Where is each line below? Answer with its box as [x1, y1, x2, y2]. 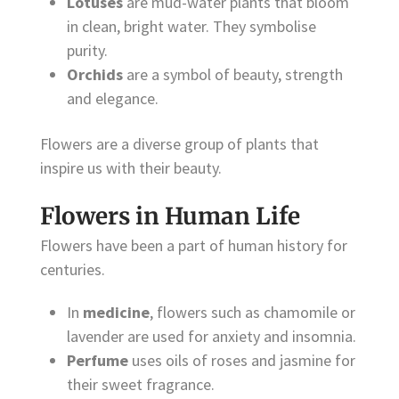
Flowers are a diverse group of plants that [40, 134, 319, 155]
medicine [83, 302, 150, 323]
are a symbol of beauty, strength [123, 64, 343, 85]
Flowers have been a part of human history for [40, 235, 347, 256]
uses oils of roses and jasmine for [128, 350, 355, 371]
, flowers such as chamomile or [150, 302, 355, 323]
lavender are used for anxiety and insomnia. [67, 326, 356, 347]
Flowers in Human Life [40, 201, 300, 232]
